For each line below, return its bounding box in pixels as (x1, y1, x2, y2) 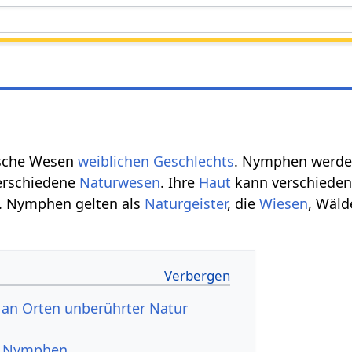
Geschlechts (153, 151, 235, 170)
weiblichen (78, 151, 150, 170)
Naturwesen (79, 172, 161, 192)
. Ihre (160, 172, 200, 192)
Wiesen (259, 193, 309, 213)
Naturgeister (145, 193, 228, 213)
